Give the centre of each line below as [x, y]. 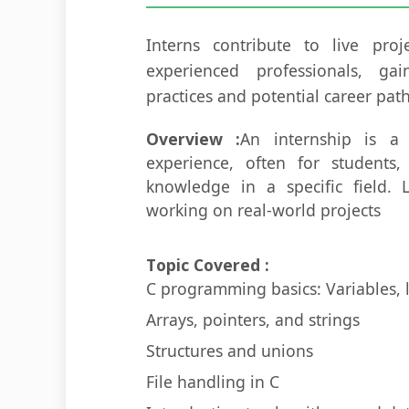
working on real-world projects [263, 210]
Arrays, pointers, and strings [253, 320]
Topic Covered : [208, 265]
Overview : [194, 139]
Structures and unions [230, 351]
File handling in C [213, 382]
